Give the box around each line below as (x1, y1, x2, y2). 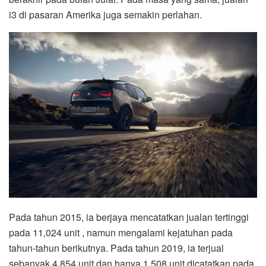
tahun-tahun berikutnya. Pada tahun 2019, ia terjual (9, 240, 224, 255)
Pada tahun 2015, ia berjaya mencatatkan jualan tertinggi (9, 210, 249, 224)
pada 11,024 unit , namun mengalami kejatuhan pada (9, 225, 233, 239)
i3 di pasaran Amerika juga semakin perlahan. (9, 7, 202, 21)
